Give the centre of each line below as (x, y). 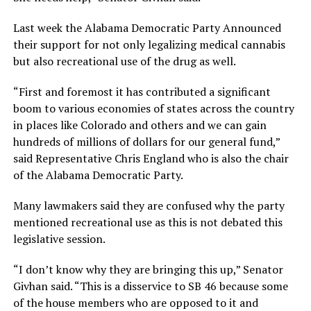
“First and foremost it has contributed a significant (142, 91)
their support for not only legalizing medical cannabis (149, 44)
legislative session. (59, 238)
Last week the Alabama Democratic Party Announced (147, 27)
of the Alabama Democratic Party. (98, 175)
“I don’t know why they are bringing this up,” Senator (148, 269)
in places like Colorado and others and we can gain (140, 125)
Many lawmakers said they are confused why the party (149, 205)
